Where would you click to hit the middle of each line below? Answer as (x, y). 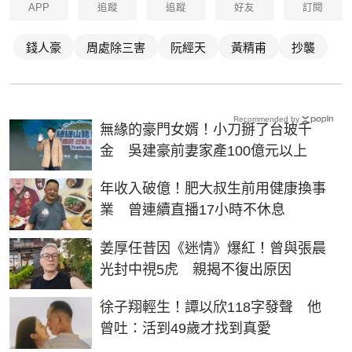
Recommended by (266, 119)
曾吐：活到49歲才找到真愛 (185, 329)
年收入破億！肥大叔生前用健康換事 (213, 189)
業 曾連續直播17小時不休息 (192, 210)
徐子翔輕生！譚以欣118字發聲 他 (211, 308)
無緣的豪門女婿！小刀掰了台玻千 (206, 129)
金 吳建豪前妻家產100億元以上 (203, 150)
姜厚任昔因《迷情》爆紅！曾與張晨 (213, 248)
